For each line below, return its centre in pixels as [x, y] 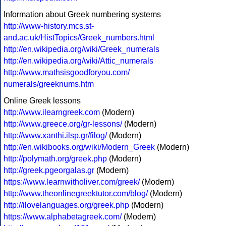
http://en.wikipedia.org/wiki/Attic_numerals [78, 61]
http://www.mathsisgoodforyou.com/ [67, 73]
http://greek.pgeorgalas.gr [49, 171]
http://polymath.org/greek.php [55, 159]
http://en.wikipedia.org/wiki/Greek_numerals [81, 49]
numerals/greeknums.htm [49, 84]
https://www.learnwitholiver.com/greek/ [72, 182]
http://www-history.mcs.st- [49, 26]
